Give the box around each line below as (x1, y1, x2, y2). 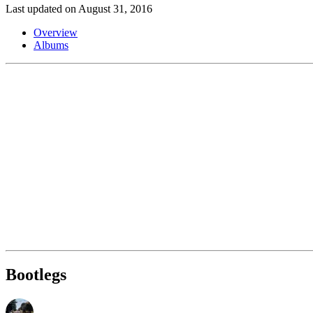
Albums (34, 38, 68, 51)
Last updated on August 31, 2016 (6, 2, 152, 15)
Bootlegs (6, 265, 66, 284)
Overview (34, 26, 78, 38)
